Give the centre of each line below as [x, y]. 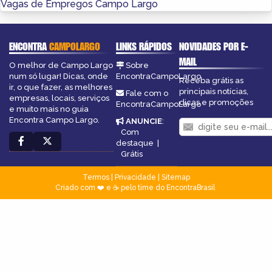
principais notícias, [214, 91]
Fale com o [147, 93]
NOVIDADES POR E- [214, 46]
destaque [134, 143]
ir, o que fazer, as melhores [61, 87]
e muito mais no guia [49, 109]
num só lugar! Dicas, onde [59, 76]
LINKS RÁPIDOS [144, 46]
